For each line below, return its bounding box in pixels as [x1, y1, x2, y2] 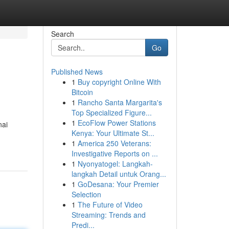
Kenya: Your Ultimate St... [71, 128, 154, 138]
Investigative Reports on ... [71, 148, 158, 158]
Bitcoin [71, 87, 93, 97]
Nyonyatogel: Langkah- [77, 158, 153, 169]
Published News [51, 66, 103, 77]
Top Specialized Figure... [71, 107, 152, 118]
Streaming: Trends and [71, 210, 146, 220]
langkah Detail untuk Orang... [71, 169, 166, 179]
